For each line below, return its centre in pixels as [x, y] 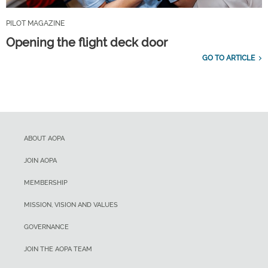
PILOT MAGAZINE [35, 24]
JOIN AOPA [40, 161]
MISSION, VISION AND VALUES [71, 205]
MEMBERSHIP [46, 183]
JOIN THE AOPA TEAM [58, 249]
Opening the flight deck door [87, 43]
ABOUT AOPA [44, 139]
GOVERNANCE [46, 227]
